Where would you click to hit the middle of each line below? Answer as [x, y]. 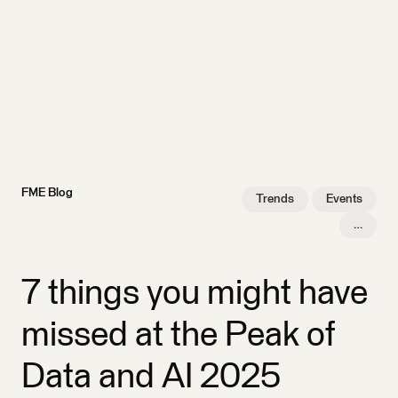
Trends [275, 199]
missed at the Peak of [178, 335]
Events [344, 199]
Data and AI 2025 [151, 377]
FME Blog [47, 192]
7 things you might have [195, 294]
